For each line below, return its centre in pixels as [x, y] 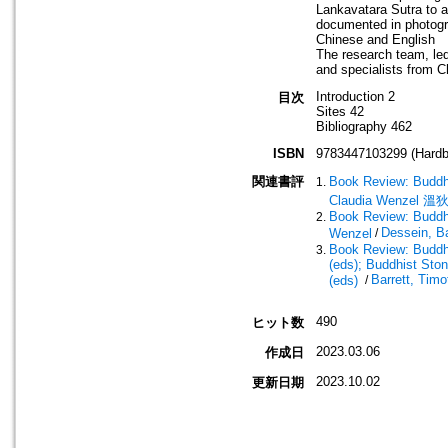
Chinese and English [375, 40]
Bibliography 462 [364, 127]
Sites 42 [340, 112]
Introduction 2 [355, 97]
